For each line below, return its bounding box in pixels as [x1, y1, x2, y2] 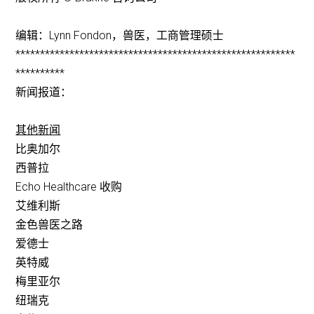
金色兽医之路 [15, 218, 83, 232]
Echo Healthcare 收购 [15, 180, 123, 194]
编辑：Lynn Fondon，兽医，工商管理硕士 [15, 29, 224, 43]
